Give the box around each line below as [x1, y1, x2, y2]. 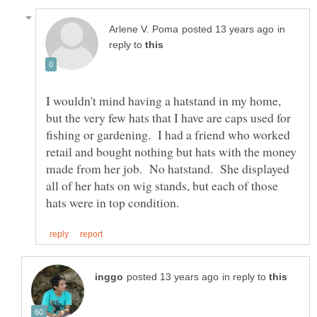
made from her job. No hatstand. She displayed [46, 160, 289, 178]
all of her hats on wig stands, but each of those [46, 177, 278, 195]
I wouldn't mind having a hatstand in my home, [46, 92, 281, 110]
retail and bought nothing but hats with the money [46, 143, 296, 161]
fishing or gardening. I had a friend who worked [46, 126, 290, 144]
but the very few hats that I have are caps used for [46, 109, 291, 127]
